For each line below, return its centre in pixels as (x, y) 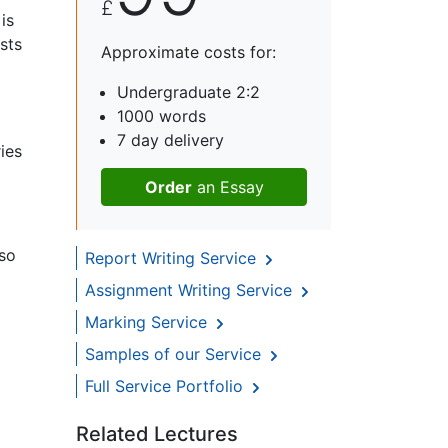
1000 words (161, 116)
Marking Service (148, 322)
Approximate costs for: (188, 52)
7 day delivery (170, 140)
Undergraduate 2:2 (188, 92)
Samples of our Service (175, 354)
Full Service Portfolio (166, 386)
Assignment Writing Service (191, 290)
